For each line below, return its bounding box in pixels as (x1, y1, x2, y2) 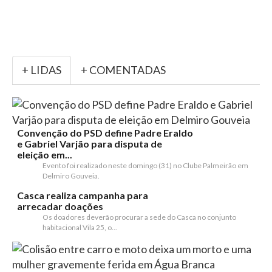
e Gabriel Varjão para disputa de (17, 138, 162, 149)
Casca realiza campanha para (17, 189, 148, 201)
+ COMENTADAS (81, 63, 166, 76)
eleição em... (17, 149, 72, 160)
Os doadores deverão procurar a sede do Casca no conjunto (42, 212, 236, 222)
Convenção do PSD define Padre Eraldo (17, 127, 193, 138)
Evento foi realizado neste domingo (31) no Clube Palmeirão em (42, 161, 248, 170)
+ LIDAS (22, 63, 61, 76)
